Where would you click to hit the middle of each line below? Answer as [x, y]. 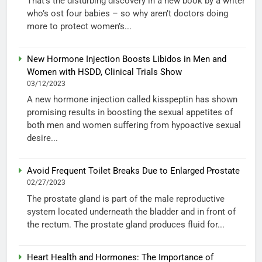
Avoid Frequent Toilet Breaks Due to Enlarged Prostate [133, 171]
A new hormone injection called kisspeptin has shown [132, 100]
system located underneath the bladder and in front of [131, 211]
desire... [42, 138]
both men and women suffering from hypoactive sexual [134, 125]
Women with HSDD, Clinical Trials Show [104, 72]
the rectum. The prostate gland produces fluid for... [126, 224]
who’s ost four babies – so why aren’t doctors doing [127, 14]
